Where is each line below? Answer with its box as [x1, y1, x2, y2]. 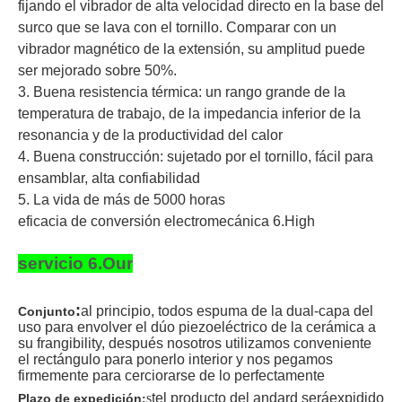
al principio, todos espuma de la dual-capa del [81, 303, 373, 319]
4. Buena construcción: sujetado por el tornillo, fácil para [18, 149, 373, 165]
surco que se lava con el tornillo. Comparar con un [18, 20, 336, 36]
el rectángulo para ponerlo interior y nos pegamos [18, 352, 333, 368]
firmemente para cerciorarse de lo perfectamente [18, 368, 325, 384]
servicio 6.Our [18, 254, 133, 274]
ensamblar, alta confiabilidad [18, 170, 200, 187]
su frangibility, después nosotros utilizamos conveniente [18, 336, 371, 352]
